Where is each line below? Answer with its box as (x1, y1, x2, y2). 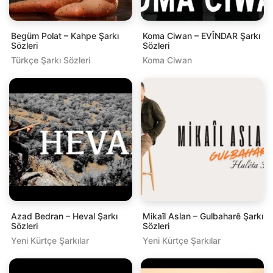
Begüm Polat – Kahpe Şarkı (11, 30, 119, 41)
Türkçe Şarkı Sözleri (11, 54, 90, 65)
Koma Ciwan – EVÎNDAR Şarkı (143, 30, 260, 41)
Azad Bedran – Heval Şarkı (11, 210, 118, 221)
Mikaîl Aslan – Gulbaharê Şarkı (143, 210, 263, 221)
